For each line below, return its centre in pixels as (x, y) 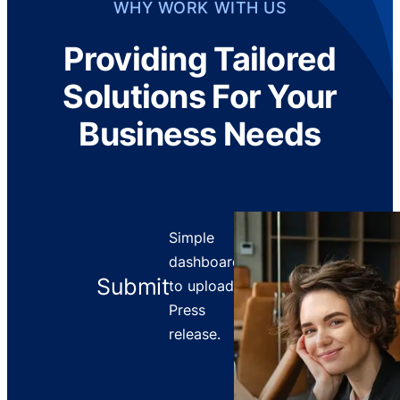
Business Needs (200, 133)
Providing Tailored (200, 58)
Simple (192, 238)
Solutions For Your (200, 96)
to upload (202, 286)
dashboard (205, 262)
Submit (133, 286)
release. (195, 334)
